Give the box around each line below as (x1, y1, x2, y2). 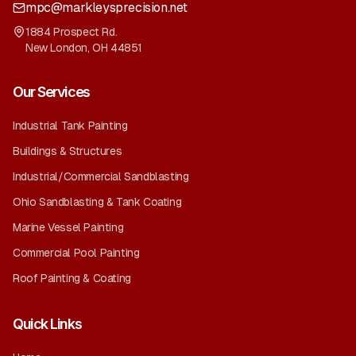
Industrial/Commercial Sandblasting (13, 170, 189, 183)
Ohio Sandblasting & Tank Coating (13, 195, 182, 208)
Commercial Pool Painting (13, 246, 140, 259)
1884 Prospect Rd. (25, 25, 118, 38)
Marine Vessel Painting (13, 221, 124, 234)
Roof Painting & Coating (13, 272, 131, 284)
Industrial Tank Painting (13, 119, 128, 132)
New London (25, 41, 87, 54)
